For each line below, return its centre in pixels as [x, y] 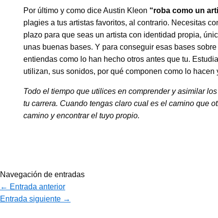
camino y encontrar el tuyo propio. [82, 116]
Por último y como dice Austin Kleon [86, 11]
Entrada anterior [36, 187]
